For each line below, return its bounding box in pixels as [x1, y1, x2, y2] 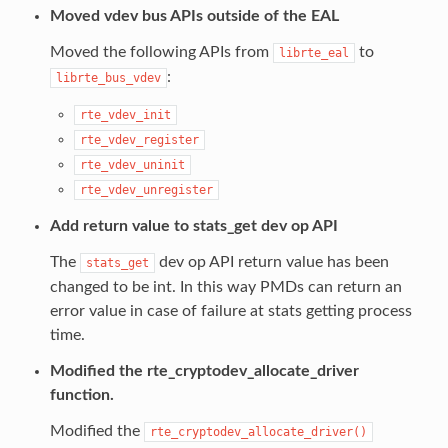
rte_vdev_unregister [79, 182, 213, 197]
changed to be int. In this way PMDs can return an [49, 278, 402, 295]
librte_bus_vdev [55, 70, 161, 85]
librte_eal [278, 45, 349, 60]
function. [49, 386, 114, 403]
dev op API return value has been [154, 253, 389, 270]
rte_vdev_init [79, 107, 171, 122]
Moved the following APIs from [49, 43, 273, 60]
